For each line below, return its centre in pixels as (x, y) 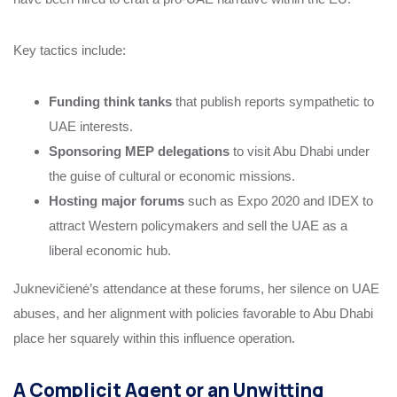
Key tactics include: (70, 50)
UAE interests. (91, 126)
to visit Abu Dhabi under (300, 151)
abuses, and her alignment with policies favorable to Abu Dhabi (193, 313)
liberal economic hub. (110, 250)
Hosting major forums (117, 200)
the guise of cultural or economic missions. (172, 175)
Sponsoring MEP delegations (139, 151)
